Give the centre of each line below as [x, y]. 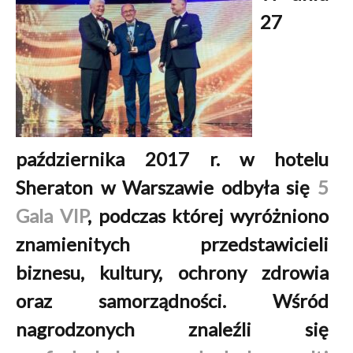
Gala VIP [52, 216]
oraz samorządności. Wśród [173, 301]
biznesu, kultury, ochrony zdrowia [173, 272]
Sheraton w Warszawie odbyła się [167, 187]
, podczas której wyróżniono [208, 216]
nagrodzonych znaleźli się [173, 329]
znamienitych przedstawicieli [173, 244]
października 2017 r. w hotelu [173, 159]
